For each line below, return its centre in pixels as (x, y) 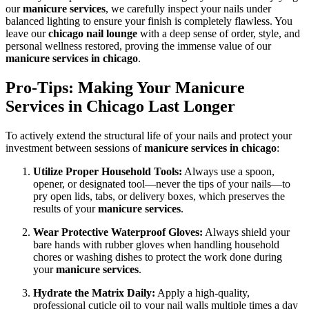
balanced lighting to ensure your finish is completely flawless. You (149, 21)
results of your (66, 209)
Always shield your (246, 232)
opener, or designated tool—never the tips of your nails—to (162, 184)
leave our (27, 34)
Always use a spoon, (228, 172)
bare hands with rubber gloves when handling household (156, 245)
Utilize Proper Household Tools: (108, 172)
